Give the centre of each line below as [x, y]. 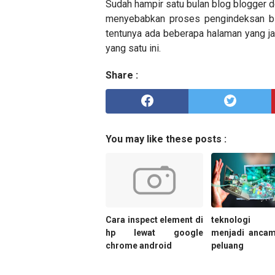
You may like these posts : [166, 139]
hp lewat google [154, 233]
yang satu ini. [133, 48]
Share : [122, 75]
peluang [228, 246]
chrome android [139, 246]
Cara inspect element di [154, 220]
